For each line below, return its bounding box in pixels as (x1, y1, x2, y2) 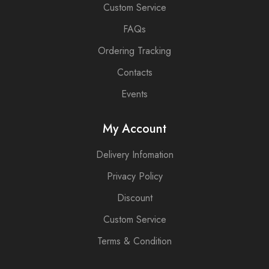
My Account (103, 119, 166, 138)
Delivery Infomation (95, 147, 174, 162)
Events (121, 86, 148, 101)
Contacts (116, 65, 153, 79)
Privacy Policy (106, 169, 163, 183)
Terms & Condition (97, 234, 172, 248)
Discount (116, 190, 153, 205)
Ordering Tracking (98, 43, 171, 58)
